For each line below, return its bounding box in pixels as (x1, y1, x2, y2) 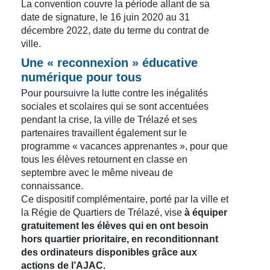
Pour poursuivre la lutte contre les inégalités (21, 87, 208, 98)
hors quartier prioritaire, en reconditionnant (21, 233, 218, 244)
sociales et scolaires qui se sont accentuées (21, 101, 209, 111)
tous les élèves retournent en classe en (21, 154, 187, 165)
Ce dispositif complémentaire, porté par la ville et (21, 193, 228, 204)
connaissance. (21, 180, 83, 191)
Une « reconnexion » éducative (21, 55, 198, 69)
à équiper (184, 207, 227, 218)
